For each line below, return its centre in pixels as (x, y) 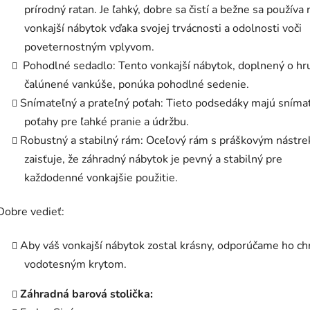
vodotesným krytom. (75, 265)
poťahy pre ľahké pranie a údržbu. (107, 122)
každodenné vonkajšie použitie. (101, 178)
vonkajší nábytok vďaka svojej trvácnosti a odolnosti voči (163, 29)
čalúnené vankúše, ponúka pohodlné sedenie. (137, 85)
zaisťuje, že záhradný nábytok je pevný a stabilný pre (153, 159)
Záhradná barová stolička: (86, 294)
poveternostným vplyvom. (89, 47)
